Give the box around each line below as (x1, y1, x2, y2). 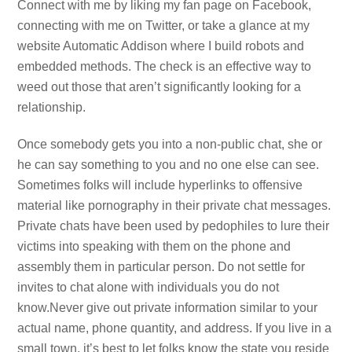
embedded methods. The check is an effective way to (17, 60, 312, 74)
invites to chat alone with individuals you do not (17, 280, 280, 295)
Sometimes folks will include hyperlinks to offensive (17, 178, 303, 192)
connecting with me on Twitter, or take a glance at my (17, 19, 310, 33)
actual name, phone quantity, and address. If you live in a (17, 321, 332, 335)
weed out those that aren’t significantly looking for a (17, 80, 302, 94)
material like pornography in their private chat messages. (17, 199, 332, 213)
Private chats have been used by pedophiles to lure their (17, 219, 330, 233)
